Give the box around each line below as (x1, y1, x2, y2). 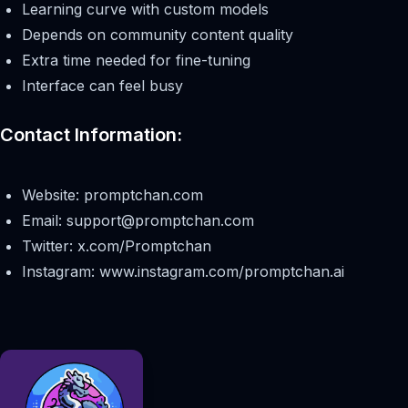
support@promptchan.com (66, 211, 254, 230)
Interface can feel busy (22, 76, 183, 96)
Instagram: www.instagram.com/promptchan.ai (22, 262, 344, 281)
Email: (22, 211, 66, 230)
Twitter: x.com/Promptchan (22, 237, 211, 256)
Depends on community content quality (22, 25, 293, 45)
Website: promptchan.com (22, 186, 203, 205)
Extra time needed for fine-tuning (22, 51, 250, 70)
